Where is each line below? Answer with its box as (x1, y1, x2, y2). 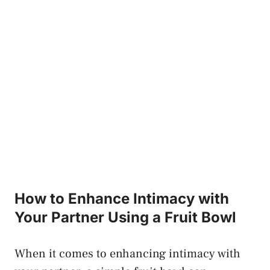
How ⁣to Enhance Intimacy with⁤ (14, 190, 229, 208)
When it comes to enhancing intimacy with (14, 246, 240, 262)
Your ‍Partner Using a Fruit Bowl (14, 209, 236, 227)
